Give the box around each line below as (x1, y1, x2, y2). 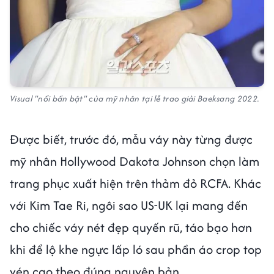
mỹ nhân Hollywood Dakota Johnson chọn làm (10, 152, 259, 170)
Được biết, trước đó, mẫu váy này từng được (10, 130, 253, 148)
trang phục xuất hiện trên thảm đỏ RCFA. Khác (10, 174, 261, 192)
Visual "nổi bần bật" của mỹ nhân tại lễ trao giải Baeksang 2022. (10, 92, 260, 105)
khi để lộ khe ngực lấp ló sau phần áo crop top (10, 240, 262, 258)
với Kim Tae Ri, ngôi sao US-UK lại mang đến (10, 196, 248, 214)
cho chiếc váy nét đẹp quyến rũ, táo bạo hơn (10, 218, 252, 236)
